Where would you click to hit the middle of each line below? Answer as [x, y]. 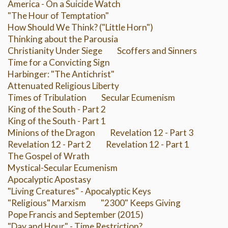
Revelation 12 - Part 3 [152, 133]
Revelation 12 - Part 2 [49, 145]
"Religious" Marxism [47, 203]
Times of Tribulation [47, 98]
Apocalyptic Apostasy [49, 180]
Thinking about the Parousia [63, 39]
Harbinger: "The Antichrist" [61, 74]
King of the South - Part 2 [57, 109]
